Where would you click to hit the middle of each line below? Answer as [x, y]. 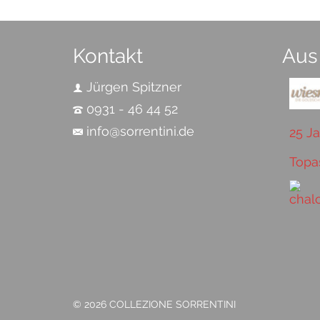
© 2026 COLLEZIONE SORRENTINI [154, 304]
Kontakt [108, 56]
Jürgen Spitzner [134, 87]
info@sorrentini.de [140, 131]
